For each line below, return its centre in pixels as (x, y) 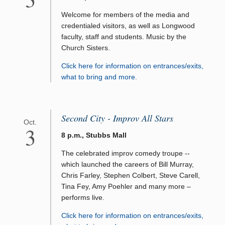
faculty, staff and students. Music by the (124, 37)
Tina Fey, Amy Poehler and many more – (126, 186)
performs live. (83, 197)
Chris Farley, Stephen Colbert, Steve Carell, (131, 175)
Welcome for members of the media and (125, 15)
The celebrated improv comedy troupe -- (126, 153)
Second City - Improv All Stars (117, 118)
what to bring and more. (99, 77)
